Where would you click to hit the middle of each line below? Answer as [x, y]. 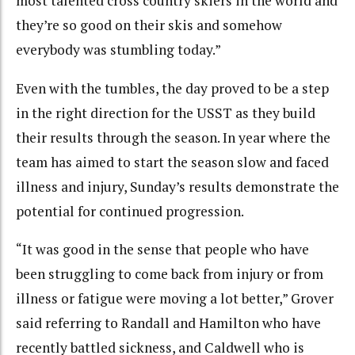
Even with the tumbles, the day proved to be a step [172, 88]
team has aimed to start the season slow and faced [172, 162]
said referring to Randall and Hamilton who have [168, 323]
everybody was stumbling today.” [118, 50]
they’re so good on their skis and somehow [149, 25]
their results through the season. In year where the [173, 137]
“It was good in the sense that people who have [162, 250]
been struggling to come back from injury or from [170, 274]
